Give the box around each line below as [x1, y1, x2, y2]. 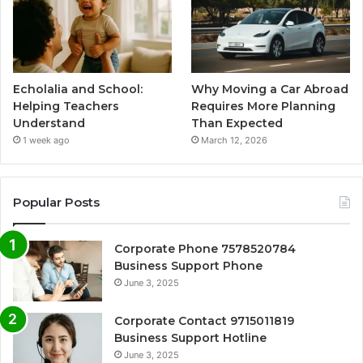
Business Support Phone [114, 258, 263, 274]
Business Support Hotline [114, 331, 267, 346]
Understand [13, 116, 85, 131]
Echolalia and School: [13, 82, 143, 97]
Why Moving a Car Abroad [191, 82, 349, 97]
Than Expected [191, 116, 284, 131]
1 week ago [23, 135, 70, 147]
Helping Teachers [13, 99, 119, 114]
